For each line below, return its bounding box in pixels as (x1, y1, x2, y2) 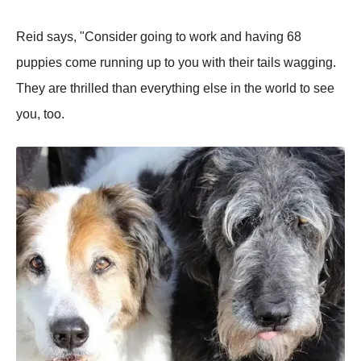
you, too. (16, 107, 64, 122)
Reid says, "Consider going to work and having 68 (16, 30, 301, 44)
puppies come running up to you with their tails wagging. (16, 56, 336, 70)
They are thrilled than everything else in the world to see (16, 81, 334, 96)
